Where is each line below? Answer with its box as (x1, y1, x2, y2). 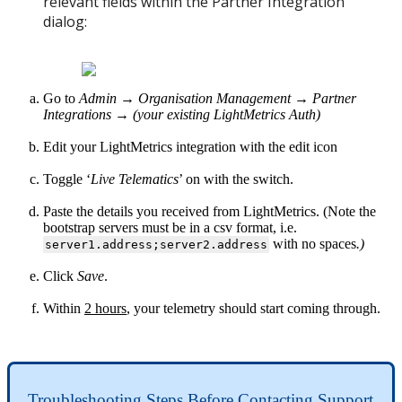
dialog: (43, 12, 91, 32)
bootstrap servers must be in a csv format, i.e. (43, 220, 297, 236)
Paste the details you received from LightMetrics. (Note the (43, 204, 376, 220)
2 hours (84, 301, 127, 317)
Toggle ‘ (43, 171, 91, 188)
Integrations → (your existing (43, 107, 210, 123)
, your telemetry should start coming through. (127, 301, 384, 317)
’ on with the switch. (179, 171, 293, 188)
